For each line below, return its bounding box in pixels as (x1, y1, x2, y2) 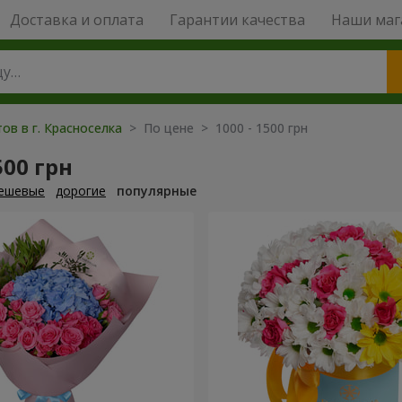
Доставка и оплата (9, 10, 144, 30)
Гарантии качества (169, 10, 305, 30)
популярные (117, 182, 197, 199)
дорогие (56, 182, 106, 199)
